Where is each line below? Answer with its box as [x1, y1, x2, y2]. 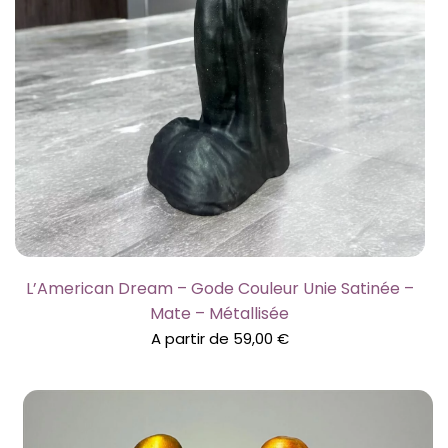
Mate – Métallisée [150, 301, 290, 325]
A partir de [150, 327, 233, 349]
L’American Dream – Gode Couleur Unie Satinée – [25, 276, 414, 300]
